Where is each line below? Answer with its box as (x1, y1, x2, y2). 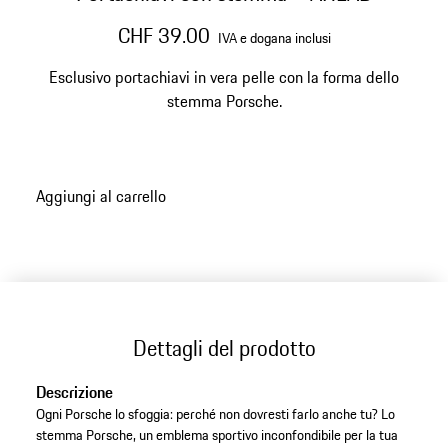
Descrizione (35, 380, 113, 405)
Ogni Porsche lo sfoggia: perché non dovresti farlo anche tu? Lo (35, 403, 395, 426)
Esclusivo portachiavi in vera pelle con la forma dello (49, 65, 399, 89)
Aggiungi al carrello (35, 183, 166, 208)
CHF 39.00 (117, 20, 210, 51)
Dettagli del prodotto (132, 331, 316, 364)
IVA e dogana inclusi (217, 27, 331, 49)
